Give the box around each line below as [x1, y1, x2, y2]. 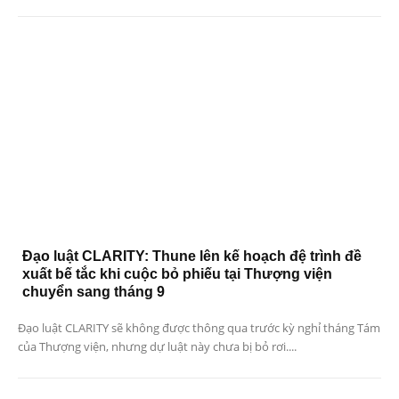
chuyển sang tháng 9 [22, 283, 165, 299]
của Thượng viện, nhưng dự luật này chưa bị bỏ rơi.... [18, 338, 297, 354]
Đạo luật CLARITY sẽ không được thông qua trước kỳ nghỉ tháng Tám [18, 319, 380, 336]
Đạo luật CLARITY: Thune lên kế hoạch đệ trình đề [22, 248, 362, 264]
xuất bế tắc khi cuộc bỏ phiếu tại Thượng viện [22, 265, 332, 281]
